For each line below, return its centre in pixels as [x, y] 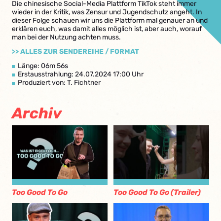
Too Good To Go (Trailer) [157, 193]
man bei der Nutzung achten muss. [66, 37]
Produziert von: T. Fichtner [59, 83]
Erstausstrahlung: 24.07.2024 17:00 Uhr [81, 74]
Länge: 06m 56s [43, 66]
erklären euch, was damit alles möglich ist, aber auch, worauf [107, 29]
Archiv [37, 113]
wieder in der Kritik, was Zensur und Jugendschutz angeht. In [107, 12]
